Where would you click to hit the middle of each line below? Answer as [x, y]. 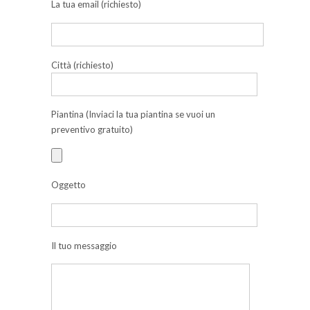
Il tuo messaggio [84, 245]
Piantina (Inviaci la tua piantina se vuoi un [133, 115]
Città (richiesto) [82, 65]
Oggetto [69, 185]
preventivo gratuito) [92, 130]
